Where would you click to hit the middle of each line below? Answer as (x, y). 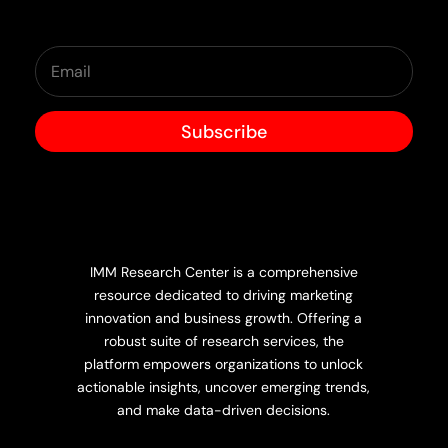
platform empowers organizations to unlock (224, 363)
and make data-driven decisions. (224, 409)
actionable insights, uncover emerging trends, (224, 386)
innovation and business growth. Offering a (224, 317)
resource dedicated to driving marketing (224, 294)
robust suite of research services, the (223, 340)
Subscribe (224, 131)
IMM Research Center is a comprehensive (223, 271)
